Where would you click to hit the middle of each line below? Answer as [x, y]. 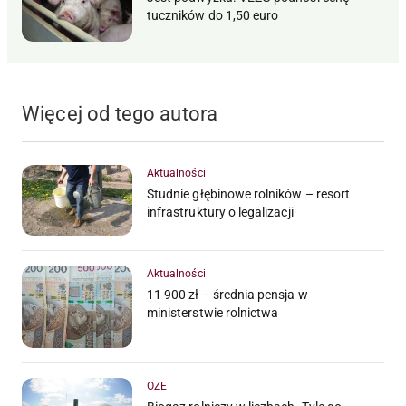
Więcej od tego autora [120, 114]
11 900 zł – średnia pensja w [227, 294]
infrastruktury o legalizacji [220, 213]
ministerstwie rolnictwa [213, 312]
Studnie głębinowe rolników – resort [249, 194]
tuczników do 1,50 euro [213, 15]
